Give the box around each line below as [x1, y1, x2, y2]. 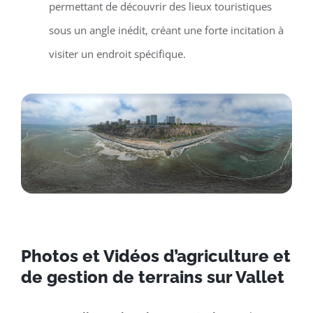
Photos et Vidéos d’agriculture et [20, 245, 291, 266]
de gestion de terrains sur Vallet [20, 266, 289, 287]
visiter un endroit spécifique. [48, 47, 186, 61]
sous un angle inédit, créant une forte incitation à [48, 23, 284, 38]
